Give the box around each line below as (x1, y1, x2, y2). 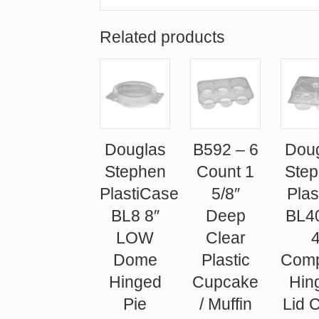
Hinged (108, 273, 162, 292)
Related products (100, 28, 226, 47)
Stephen (104, 162, 166, 182)
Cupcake (192, 273, 258, 292)
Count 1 (197, 162, 254, 182)
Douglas (104, 140, 166, 159)
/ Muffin (199, 295, 252, 314)
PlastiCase (100, 184, 179, 204)
